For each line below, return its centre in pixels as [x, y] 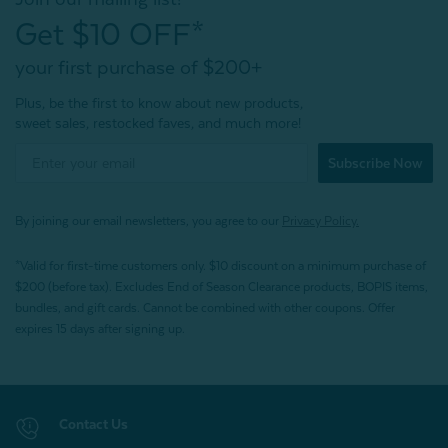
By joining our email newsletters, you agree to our [148, 220]
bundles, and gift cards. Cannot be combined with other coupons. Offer [205, 307]
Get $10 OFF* [110, 34]
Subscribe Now [375, 162]
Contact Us [93, 423]
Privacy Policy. [320, 220]
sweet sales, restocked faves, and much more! [158, 122]
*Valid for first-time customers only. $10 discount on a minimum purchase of [220, 265]
